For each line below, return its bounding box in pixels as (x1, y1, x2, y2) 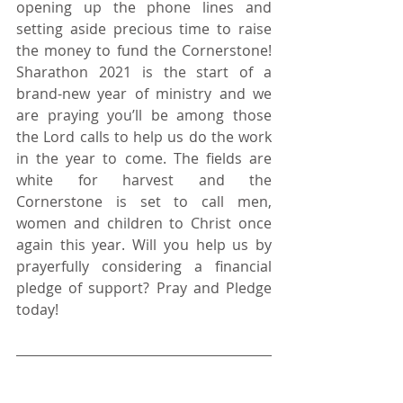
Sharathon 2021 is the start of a (16, 61, 272, 82)
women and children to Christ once (16, 212, 272, 233)
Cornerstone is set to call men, (16, 191, 272, 211)
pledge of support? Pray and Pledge (16, 277, 272, 298)
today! (16, 299, 62, 319)
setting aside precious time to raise (16, 18, 272, 39)
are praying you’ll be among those (16, 104, 272, 125)
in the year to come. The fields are (16, 148, 272, 168)
